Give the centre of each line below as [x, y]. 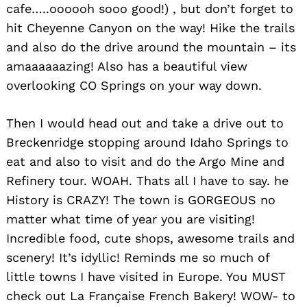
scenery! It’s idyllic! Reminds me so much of [138, 257]
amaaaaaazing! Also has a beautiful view [127, 66]
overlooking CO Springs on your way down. [134, 85]
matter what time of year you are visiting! [131, 219]
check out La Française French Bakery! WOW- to [151, 295]
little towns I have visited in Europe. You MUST [146, 276]
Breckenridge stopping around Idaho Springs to [147, 142]
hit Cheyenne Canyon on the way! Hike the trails [150, 27]
